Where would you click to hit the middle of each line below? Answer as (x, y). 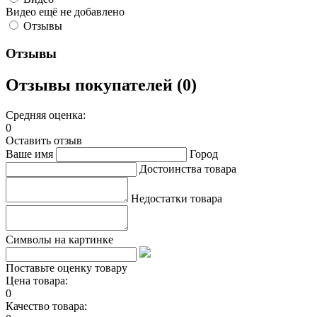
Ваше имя (29, 154)
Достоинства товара (188, 168)
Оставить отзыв (44, 140)
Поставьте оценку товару (67, 267)
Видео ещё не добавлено (65, 12)
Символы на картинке (59, 239)
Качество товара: (46, 306)
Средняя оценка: (46, 115)
